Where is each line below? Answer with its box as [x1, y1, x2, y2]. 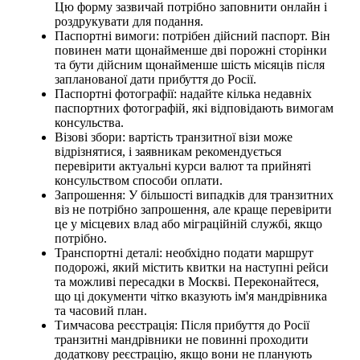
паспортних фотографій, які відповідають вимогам [55, 101, 333, 116]
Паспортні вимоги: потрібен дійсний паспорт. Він [55, 29, 330, 43]
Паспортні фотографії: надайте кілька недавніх [55, 87, 312, 101]
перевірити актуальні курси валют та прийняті [55, 159, 311, 174]
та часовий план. [55, 304, 147, 318]
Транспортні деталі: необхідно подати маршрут [55, 246, 313, 260]
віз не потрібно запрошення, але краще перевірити [55, 202, 332, 217]
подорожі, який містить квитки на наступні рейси [55, 260, 329, 275]
